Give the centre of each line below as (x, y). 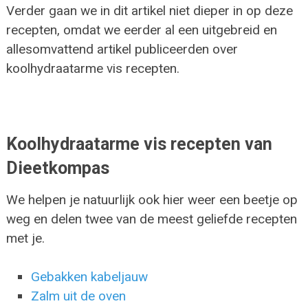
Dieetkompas (57, 168)
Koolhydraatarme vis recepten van (139, 144)
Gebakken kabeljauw (90, 277)
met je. (25, 238)
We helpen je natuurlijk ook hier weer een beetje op (152, 199)
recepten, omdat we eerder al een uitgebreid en (141, 30)
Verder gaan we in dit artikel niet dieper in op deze (149, 10)
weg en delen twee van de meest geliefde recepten (151, 219)
